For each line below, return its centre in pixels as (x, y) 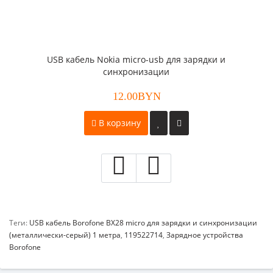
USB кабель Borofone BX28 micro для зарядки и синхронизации (143, 223)
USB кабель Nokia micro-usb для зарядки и (136, 59)
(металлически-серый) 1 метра (65, 235)
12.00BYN (136, 96)
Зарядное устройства (205, 235)
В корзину (119, 123)
